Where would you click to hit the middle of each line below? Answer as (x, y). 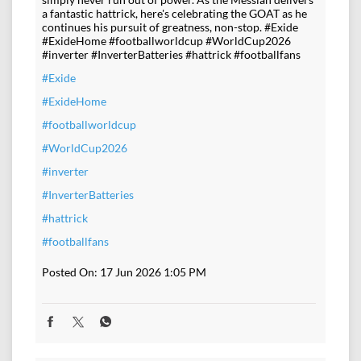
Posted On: (70, 272)
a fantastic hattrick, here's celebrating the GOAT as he (174, 14)
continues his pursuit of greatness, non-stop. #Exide (170, 27)
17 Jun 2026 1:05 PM (153, 272)
